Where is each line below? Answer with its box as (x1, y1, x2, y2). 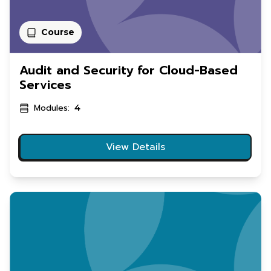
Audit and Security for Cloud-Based (19, 61, 238, 80)
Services (19, 76, 71, 94)
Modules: (34, 102, 70, 115)
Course (41, 27, 74, 38)
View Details (106, 140, 165, 155)
